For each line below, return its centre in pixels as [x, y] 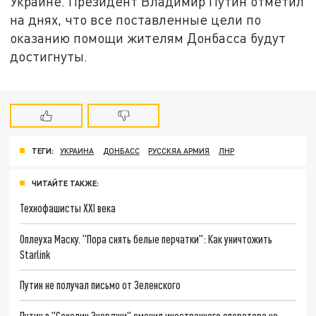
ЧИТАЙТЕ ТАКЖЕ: [65, 183]
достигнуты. [51, 56]
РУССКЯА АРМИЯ [179, 151]
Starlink [35, 254]
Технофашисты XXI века [68, 208]
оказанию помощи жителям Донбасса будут [148, 37]
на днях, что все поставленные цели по [136, 19]
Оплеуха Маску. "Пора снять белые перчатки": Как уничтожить [146, 238]
